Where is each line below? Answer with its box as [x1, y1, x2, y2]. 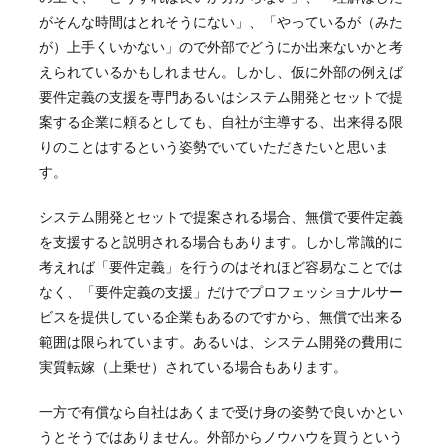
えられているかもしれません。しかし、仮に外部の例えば [38, 62, 403, 80]
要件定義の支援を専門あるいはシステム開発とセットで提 [38, 87, 403, 105]
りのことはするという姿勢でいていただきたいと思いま [38, 137, 389, 155]
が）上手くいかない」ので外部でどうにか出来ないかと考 [38, 37, 403, 55]
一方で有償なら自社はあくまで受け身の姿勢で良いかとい [38, 402, 403, 420]
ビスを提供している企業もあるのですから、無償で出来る [38, 307, 403, 325]
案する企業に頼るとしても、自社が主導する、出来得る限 [38, 112, 403, 130]
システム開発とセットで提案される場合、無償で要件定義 [38, 207, 403, 225]
